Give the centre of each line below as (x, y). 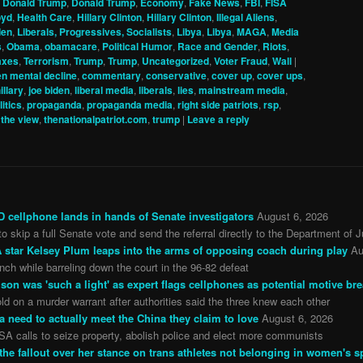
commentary (111, 75)
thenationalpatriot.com (96, 119)
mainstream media (242, 90)
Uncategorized (175, 60)
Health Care (45, 17)
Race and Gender (218, 46)
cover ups (280, 75)
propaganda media (130, 104)
